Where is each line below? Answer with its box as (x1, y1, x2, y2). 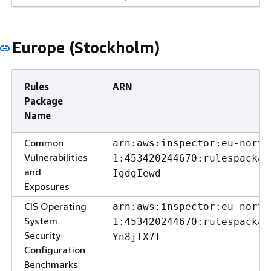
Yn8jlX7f (113, 231, 161, 243)
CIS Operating (24, 200, 87, 212)
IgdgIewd (113, 168, 161, 179)
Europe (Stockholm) (12, 38, 160, 57)
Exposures (24, 180, 70, 192)
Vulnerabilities (24, 151, 88, 163)
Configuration (24, 244, 85, 256)
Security (24, 229, 60, 241)
